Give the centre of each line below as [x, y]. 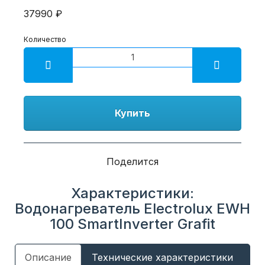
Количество [45, 39]
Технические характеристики [162, 257]
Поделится [132, 161]
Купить [132, 113]
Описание [48, 257]
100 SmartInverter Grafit [132, 224]
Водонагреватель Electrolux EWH [132, 208]
